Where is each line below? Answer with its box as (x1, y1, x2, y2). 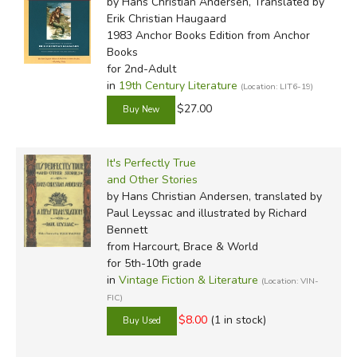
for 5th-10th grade (106, 255, 202, 271)
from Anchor (243, 27, 310, 43)
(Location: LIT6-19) (240, 80, 313, 92)
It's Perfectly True (106, 155, 196, 171)
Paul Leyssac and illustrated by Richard (106, 205, 307, 221)
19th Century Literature (118, 77, 237, 93)
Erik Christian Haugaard (106, 10, 226, 26)
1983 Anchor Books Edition (106, 27, 244, 43)
